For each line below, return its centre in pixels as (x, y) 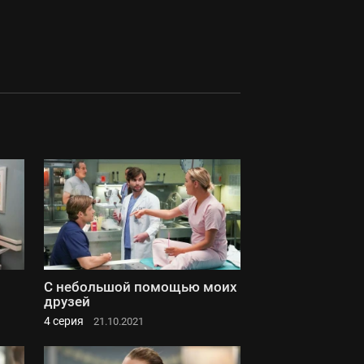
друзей (67, 302)
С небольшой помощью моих (141, 287)
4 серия (64, 321)
